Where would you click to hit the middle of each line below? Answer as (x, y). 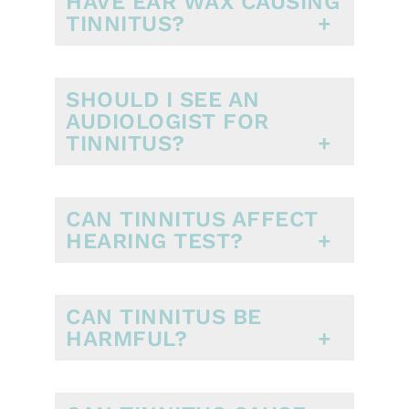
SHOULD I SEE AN (163, 99)
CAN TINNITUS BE (164, 316)
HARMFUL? (126, 338)
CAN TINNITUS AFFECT (192, 219)
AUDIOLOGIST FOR (168, 121)
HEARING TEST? (155, 241)
